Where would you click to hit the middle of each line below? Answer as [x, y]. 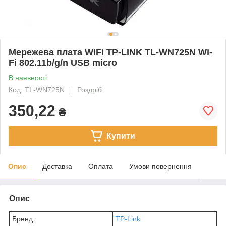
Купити [121, 136]
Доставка [57, 166]
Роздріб [90, 90]
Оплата [101, 166]
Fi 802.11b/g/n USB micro [63, 62]
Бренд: [23, 219]
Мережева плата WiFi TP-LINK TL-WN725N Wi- [110, 52]
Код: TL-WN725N [37, 90]
